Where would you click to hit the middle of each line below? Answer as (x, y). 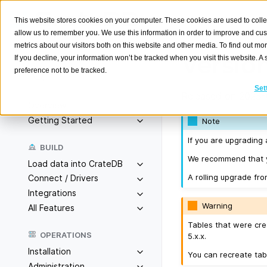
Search (63, 76)
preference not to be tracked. (60, 70)
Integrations (52, 193)
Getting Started (60, 120)
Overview (47, 105)
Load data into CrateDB (75, 163)
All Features (51, 207)
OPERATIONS (66, 235)
